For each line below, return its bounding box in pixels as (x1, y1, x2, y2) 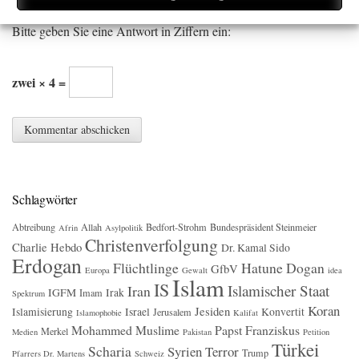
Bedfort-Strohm (146, 220, 207, 233)
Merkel (41, 324, 68, 337)
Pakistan (183, 325, 212, 337)
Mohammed (71, 321, 132, 338)
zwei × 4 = (12, 72, 69, 91)
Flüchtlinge (113, 257, 179, 277)
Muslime (135, 321, 179, 338)
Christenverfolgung (85, 232, 218, 256)
